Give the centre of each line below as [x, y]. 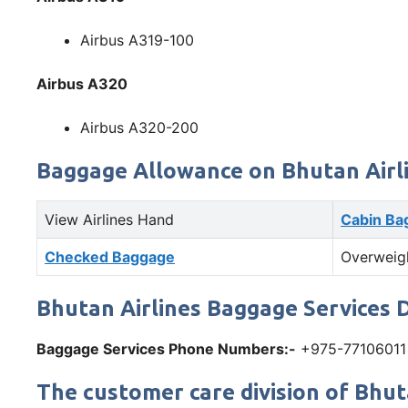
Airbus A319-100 [137, 41]
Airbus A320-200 [139, 128]
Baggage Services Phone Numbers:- [166, 349]
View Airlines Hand [109, 220]
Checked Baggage [110, 257]
